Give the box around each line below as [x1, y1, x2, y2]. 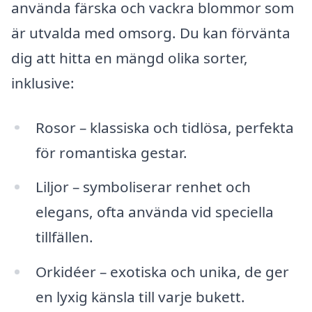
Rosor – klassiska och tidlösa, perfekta [35, 117, 294, 137]
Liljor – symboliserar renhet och [35, 177, 251, 197]
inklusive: [11, 72, 75, 93]
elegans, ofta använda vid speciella [35, 202, 274, 222]
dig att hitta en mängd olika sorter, [11, 47, 248, 68]
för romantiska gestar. [35, 142, 187, 162]
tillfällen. [35, 227, 93, 247]
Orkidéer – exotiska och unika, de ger [35, 262, 289, 282]
